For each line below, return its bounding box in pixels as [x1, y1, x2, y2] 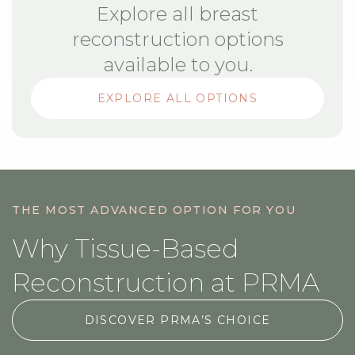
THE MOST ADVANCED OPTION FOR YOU [12, 203, 296, 218]
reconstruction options [71, 28, 284, 52]
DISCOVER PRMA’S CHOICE [84, 313, 271, 328]
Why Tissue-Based [12, 233, 239, 265]
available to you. [102, 53, 253, 77]
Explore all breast [97, 2, 258, 26]
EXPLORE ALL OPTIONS [97, 91, 258, 106]
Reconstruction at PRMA [12, 267, 319, 299]
